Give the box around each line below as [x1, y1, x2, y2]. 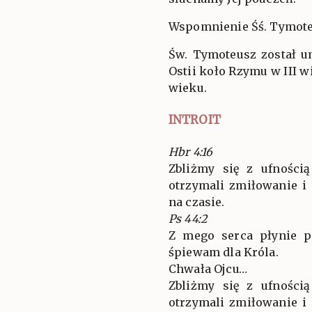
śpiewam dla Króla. [169, 244, 279, 259]
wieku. [169, 80, 207, 95]
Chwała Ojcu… [169, 261, 247, 276]
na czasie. [169, 194, 225, 209]
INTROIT [169, 111, 221, 127]
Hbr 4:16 [169, 144, 213, 159]
